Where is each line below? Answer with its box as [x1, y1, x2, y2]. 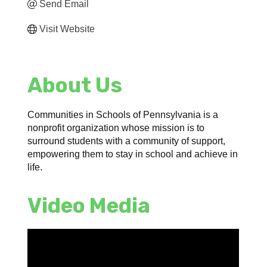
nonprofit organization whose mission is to [27, 123, 205, 133]
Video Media [27, 193, 151, 219]
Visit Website [39, 24, 95, 35]
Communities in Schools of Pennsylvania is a [27, 110, 219, 120]
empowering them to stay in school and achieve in [27, 149, 238, 160]
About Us [27, 73, 123, 98]
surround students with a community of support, [27, 136, 226, 147]
